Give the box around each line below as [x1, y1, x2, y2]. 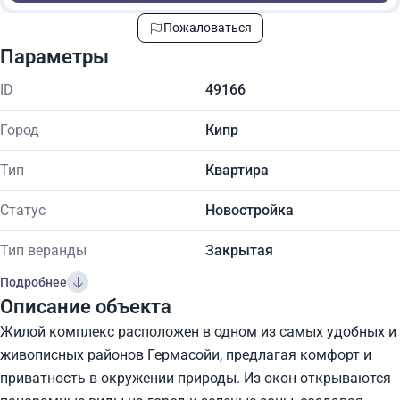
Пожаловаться [162, 21, 252, 35]
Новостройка [205, 202, 294, 219]
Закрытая [205, 242, 273, 259]
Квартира [205, 162, 269, 179]
